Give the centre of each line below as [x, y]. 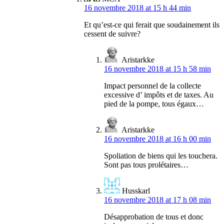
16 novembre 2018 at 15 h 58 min [157, 69]
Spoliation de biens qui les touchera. [161, 156]
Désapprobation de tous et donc [154, 217]
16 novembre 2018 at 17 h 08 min [157, 200]
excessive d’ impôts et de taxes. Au [159, 95]
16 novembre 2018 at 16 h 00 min [157, 139]
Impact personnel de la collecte [152, 86]
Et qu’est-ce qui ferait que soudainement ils [152, 25]
